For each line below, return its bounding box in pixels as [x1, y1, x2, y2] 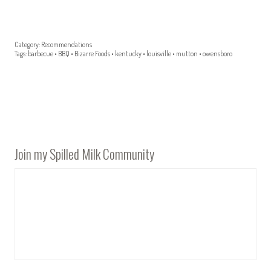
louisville [146, 49, 171, 59]
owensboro [203, 49, 232, 59]
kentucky [115, 49, 142, 59]
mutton [176, 49, 198, 59]
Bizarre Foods [74, 49, 110, 59]
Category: [15, 40, 40, 50]
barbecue [28, 49, 53, 59]
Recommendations [41, 40, 92, 50]
